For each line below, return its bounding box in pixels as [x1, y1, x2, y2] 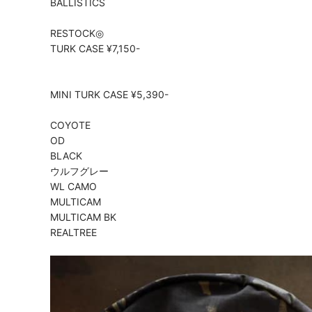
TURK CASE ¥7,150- [50, 42, 140, 54]
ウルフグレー [50, 164, 109, 177]
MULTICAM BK [50, 210, 116, 223]
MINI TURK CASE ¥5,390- [50, 88, 169, 100]
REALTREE [50, 226, 97, 238]
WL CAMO [50, 180, 97, 192]
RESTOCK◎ [50, 26, 104, 39]
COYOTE [50, 118, 91, 131]
